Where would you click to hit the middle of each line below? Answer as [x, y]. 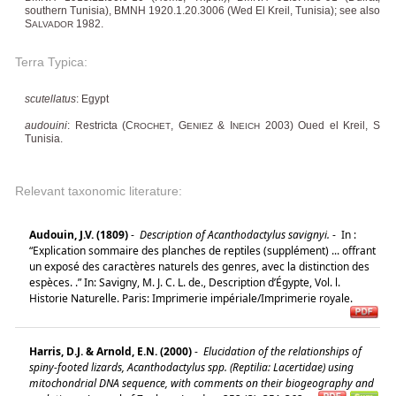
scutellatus [50, 99]
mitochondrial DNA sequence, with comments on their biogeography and [202, 383]
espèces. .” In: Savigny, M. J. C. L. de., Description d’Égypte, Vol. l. [185, 282]
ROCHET [152, 126]
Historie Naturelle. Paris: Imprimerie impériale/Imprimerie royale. [195, 298]
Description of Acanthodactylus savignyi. [233, 234]
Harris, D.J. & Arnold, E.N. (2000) [110, 351]
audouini [46, 125]
